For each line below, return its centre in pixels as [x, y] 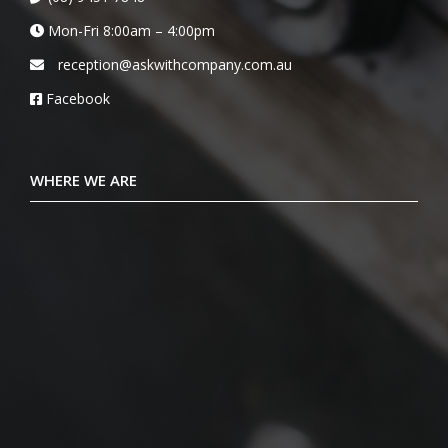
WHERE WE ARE [83, 179]
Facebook [78, 98]
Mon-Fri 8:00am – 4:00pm [129, 30]
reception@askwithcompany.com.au [175, 64]
